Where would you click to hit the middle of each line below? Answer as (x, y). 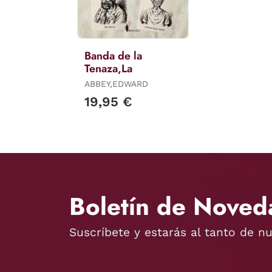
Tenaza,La (108, 68)
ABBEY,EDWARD (116, 83)
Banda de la (113, 56)
